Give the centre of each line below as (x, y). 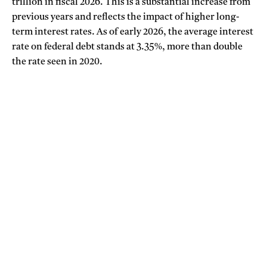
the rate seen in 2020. (57, 62)
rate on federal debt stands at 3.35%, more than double (127, 47)
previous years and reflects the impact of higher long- (126, 17)
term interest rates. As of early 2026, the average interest (133, 32)
